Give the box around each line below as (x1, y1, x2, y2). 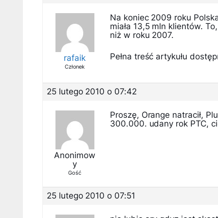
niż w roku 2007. (110, 30, 174, 40)
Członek (64, 63, 85, 70)
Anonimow (54, 150, 95, 160)
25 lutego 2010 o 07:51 (47, 191, 135, 200)
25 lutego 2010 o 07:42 (47, 87, 137, 96)
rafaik (64, 53, 86, 63)
